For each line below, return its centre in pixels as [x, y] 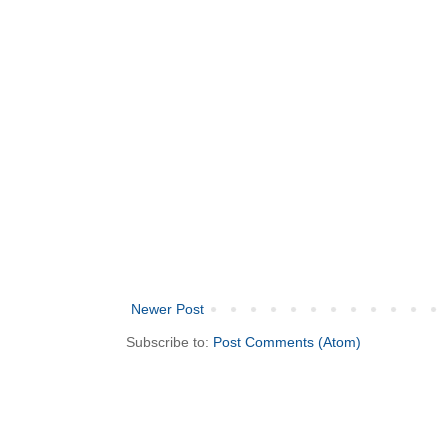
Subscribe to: [169, 341]
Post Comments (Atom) [287, 341]
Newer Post [167, 308]
